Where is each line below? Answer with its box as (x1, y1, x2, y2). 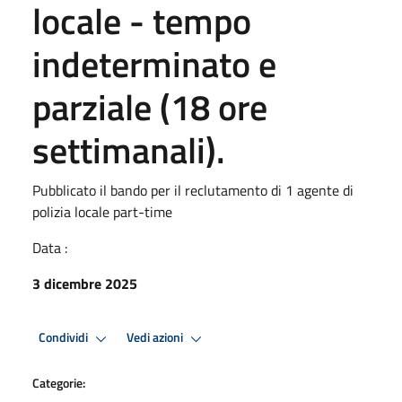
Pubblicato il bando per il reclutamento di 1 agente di (32, 179, 354, 201)
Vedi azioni (127, 328, 186, 348)
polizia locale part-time (32, 200, 172, 223)
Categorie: (32, 372, 85, 392)
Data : (32, 236, 67, 258)
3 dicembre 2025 (32, 272, 137, 294)
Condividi (39, 328, 91, 348)
